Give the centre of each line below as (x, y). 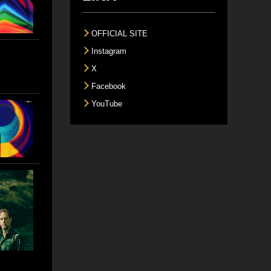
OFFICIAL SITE (119, 34)
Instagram (109, 51)
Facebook (108, 87)
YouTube (106, 104)
